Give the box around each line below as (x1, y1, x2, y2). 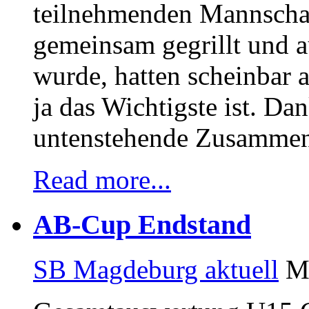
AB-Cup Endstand (33, 208, 251, 240)
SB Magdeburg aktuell (33, 254, 279, 284)
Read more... (33, 165, 171, 195)
